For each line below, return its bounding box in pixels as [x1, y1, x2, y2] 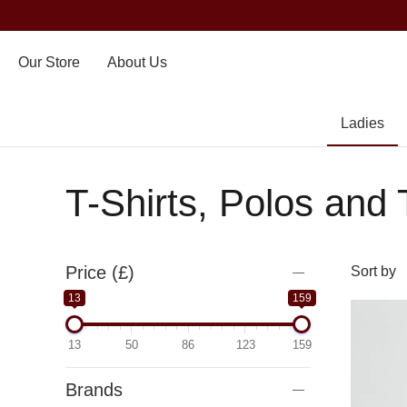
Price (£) [65, 263, 134, 283]
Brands [65, 380, 123, 400]
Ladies [340, 115, 384, 131]
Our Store [18, 55, 80, 70]
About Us [107, 55, 167, 70]
